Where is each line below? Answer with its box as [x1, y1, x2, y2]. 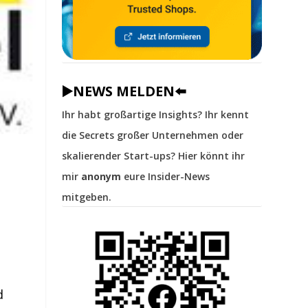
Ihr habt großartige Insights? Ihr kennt [62, 108, 250, 122]
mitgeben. [62, 190, 112, 204]
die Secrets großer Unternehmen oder [62, 129, 244, 142]
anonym [81, 170, 122, 184]
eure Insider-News [121, 170, 210, 184]
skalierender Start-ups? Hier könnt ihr [62, 149, 245, 163]
